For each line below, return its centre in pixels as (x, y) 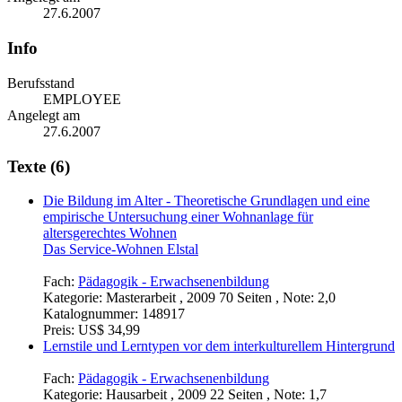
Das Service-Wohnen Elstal (121, 249)
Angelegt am (44, 115)
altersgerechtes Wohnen (110, 233)
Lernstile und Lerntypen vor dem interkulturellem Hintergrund (219, 346)
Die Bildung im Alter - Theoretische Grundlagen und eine (206, 201)
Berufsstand (41, 83)
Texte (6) (39, 166)
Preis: (61, 330)
